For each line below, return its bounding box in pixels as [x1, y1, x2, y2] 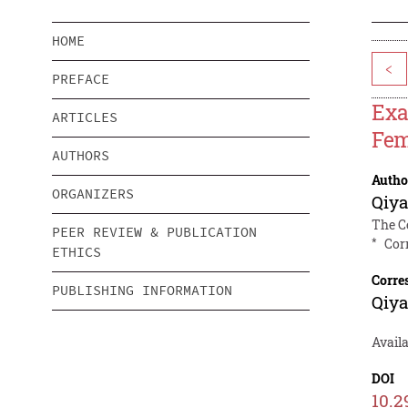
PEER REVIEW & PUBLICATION [52, 223, 257, 241]
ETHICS [52, 243, 101, 261]
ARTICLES [52, 108, 117, 127]
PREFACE [52, 70, 109, 88]
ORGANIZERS [52, 185, 134, 203]
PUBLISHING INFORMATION [52, 281, 232, 300]
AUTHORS [52, 147, 109, 165]
